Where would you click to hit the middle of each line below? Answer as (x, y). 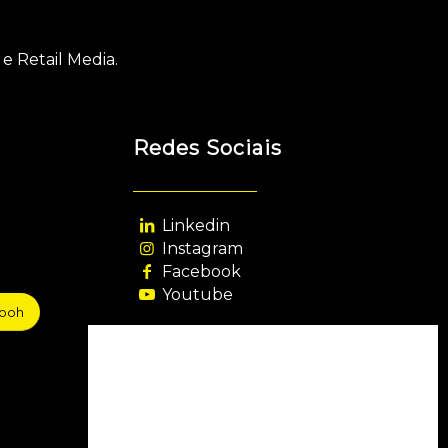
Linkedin (196, 225)
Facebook (202, 272)
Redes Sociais (207, 147)
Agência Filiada (215, 367)
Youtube (198, 295)
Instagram (203, 248)
